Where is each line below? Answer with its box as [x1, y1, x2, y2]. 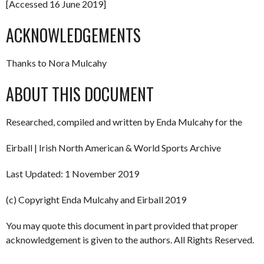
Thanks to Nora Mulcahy [6, 57, 107, 69]
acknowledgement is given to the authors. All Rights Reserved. [6, 234, 254, 246]
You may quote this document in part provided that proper [6, 220, 238, 232]
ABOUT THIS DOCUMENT [6, 82, 154, 107]
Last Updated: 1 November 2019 [6, 168, 139, 180]
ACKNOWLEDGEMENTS [6, 23, 141, 48]
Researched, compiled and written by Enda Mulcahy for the [6, 116, 242, 128]
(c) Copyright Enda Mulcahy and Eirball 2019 [6, 194, 186, 206]
